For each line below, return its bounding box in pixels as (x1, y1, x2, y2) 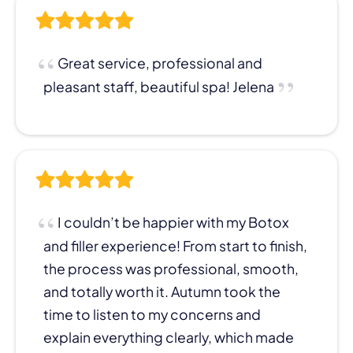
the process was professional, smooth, (43, 259, 299, 277)
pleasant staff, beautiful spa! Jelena (43, 77, 274, 95)
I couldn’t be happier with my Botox (58, 213, 289, 231)
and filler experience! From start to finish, (43, 236, 307, 255)
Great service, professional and (58, 54, 262, 72)
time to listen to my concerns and (43, 305, 261, 323)
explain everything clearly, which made (43, 328, 294, 346)
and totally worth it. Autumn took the (43, 282, 281, 300)
